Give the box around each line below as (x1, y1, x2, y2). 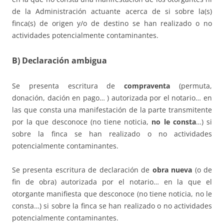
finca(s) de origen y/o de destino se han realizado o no (12, 18, 212, 28)
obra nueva (152, 164, 192, 174)
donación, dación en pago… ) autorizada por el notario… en (12, 92, 212, 102)
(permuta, (170, 80, 212, 90)
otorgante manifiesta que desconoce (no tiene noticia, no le (12, 188, 212, 198)
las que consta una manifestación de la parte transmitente (12, 104, 212, 114)
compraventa (124, 80, 170, 90)
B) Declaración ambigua (12, 54, 107, 66)
